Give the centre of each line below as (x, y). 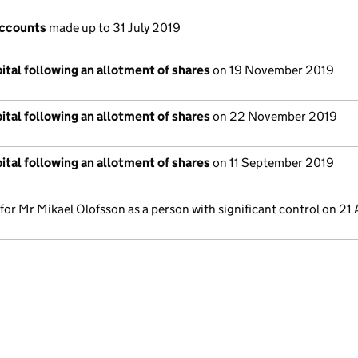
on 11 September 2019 (272, 163)
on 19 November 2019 (272, 70)
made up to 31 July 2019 (113, 28)
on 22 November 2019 (274, 116)
